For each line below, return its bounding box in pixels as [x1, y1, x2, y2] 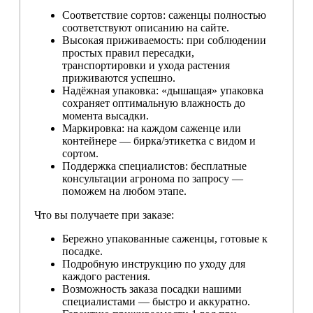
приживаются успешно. [62, 71, 175, 84]
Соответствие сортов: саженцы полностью [62, 8, 266, 21]
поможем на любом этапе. [62, 184, 187, 197]
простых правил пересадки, [62, 46, 194, 59]
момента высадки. [62, 109, 149, 122]
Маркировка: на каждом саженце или [62, 122, 241, 134]
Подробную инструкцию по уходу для [62, 257, 245, 270]
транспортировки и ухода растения [62, 59, 230, 71]
